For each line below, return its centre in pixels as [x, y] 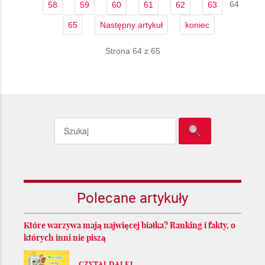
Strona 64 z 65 [132, 51]
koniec [197, 25]
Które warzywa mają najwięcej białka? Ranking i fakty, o [130, 225]
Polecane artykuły [132, 197]
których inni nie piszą [65, 237]
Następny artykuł [131, 25]
